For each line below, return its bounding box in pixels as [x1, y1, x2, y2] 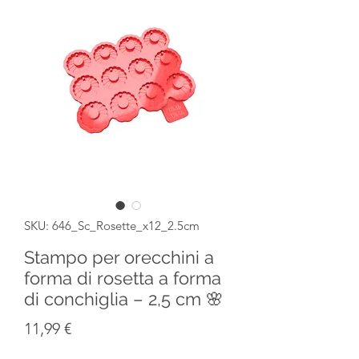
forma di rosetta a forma [24, 267, 221, 288]
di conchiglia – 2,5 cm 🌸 [24, 288, 224, 309]
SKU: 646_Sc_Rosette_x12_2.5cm [24, 217, 200, 233]
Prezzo [71, 317, 118, 337]
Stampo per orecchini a [24, 246, 214, 268]
